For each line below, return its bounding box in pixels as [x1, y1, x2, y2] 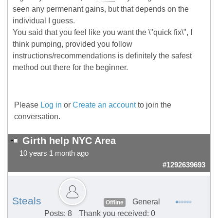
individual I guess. [13, 17, 75, 25]
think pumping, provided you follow [13, 40, 132, 49]
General [132, 198, 160, 206]
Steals [12, 195, 41, 207]
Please [14, 101, 40, 109]
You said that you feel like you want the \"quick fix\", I [13, 28, 192, 37]
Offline [105, 199, 124, 206]
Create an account [73, 101, 136, 109]
